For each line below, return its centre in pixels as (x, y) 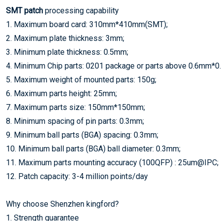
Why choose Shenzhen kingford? (62, 204)
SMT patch (25, 11)
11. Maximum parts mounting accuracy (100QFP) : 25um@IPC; (112, 163)
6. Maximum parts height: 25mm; (61, 93)
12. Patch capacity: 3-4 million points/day (77, 176)
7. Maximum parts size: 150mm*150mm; (75, 107)
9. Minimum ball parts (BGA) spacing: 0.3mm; (82, 135)
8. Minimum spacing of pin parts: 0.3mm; (75, 121)
